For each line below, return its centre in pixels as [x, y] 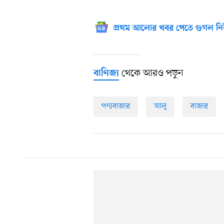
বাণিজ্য [106, 74]
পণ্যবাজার [116, 107]
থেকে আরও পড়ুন [151, 74]
